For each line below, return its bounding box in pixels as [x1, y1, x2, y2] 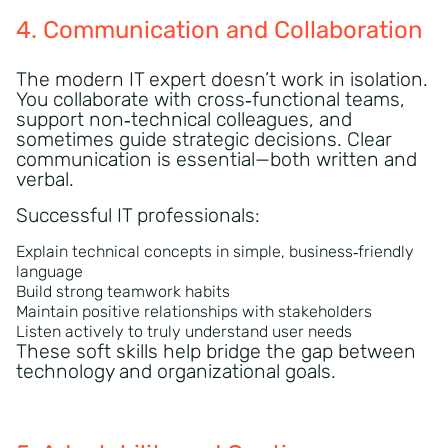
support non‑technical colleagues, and [16, 108, 352, 132]
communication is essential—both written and [16, 148, 417, 172]
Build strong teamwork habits [16, 282, 230, 302]
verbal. [16, 168, 74, 192]
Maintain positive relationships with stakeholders [16, 302, 372, 322]
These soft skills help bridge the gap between [16, 340, 416, 364]
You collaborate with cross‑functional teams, [16, 88, 405, 112]
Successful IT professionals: [16, 204, 260, 228]
